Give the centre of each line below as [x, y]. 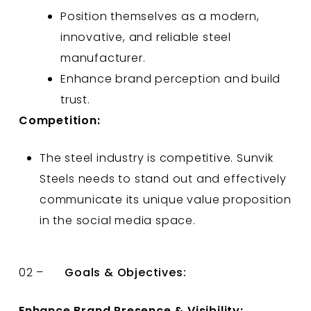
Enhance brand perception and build [170, 78]
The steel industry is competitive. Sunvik [156, 158]
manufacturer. [103, 58]
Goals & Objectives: [126, 272]
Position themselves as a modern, [160, 16]
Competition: [59, 120]
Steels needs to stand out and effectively [163, 178]
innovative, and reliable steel [145, 37]
